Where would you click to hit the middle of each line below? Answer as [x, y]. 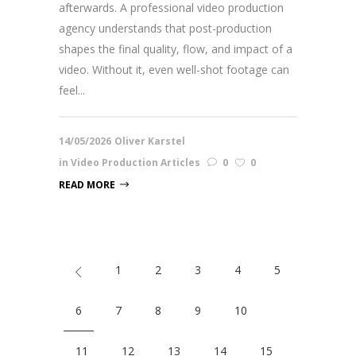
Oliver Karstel [150, 141]
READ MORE [87, 185]
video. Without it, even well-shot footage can [174, 70]
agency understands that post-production [165, 29]
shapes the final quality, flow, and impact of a [176, 49]
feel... [72, 91]
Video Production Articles [135, 163]
